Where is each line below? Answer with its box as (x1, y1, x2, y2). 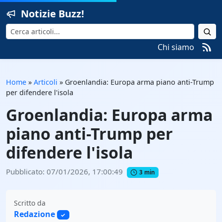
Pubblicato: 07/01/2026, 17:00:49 (6, 166, 123, 176)
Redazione (14, 208, 55, 220)
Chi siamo (158, 42, 194, 53)
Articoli (34, 77, 57, 87)
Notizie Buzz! (21, 7, 84, 20)
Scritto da (14, 198, 46, 208)
